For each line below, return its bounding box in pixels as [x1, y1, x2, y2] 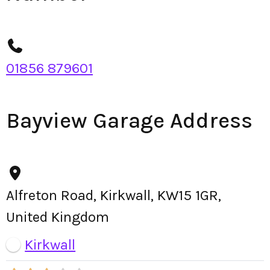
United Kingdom [6, 209, 109, 225]
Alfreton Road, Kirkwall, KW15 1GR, [6, 187, 221, 204]
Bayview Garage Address [6, 108, 253, 133]
